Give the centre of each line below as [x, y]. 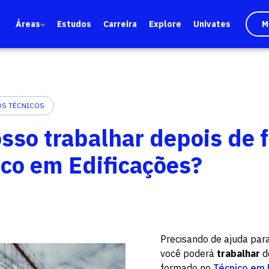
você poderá [189, 253]
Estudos [74, 24]
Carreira [120, 24]
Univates [212, 24]
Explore [165, 24]
